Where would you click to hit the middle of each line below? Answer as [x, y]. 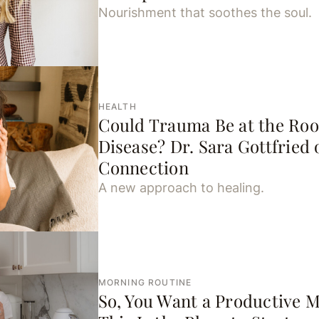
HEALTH [117, 107]
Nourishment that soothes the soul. [205, 12]
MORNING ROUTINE [145, 282]
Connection [143, 168]
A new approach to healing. [181, 188]
